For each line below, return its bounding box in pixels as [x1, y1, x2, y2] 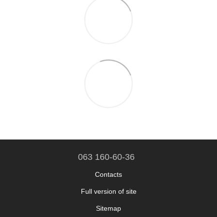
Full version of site [80, 187, 137, 195]
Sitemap [96, 204, 121, 212]
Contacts [95, 170, 122, 178]
